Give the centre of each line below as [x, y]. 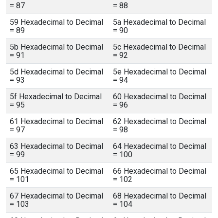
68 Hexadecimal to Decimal [160, 196]
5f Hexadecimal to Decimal [56, 97]
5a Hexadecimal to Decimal [159, 22]
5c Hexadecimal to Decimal [159, 47]
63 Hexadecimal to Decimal [56, 146]
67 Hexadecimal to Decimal [56, 196]
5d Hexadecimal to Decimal [56, 72]
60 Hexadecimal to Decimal [160, 97]
